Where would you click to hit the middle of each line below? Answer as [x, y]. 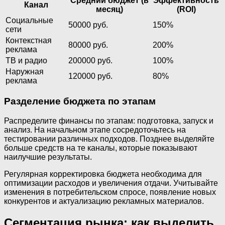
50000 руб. [88, 25]
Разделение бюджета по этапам [80, 101]
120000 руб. [90, 76]
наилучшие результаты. [48, 157]
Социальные [29, 20]
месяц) [109, 9]
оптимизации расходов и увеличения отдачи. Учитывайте [111, 183]
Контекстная [29, 40]
